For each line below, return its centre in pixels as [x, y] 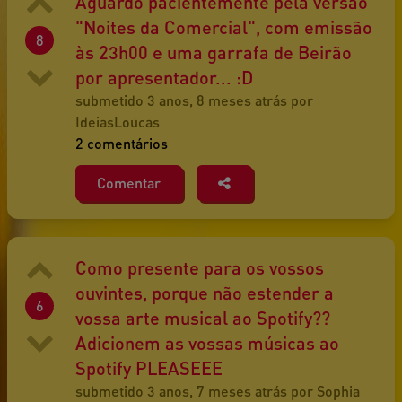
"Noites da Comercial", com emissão [224, 27]
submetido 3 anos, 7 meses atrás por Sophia [218, 391]
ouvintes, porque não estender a [205, 293]
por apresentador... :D [164, 78]
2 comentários [122, 144]
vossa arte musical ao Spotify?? [203, 318]
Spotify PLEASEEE [149, 368]
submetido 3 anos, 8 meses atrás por [194, 100]
